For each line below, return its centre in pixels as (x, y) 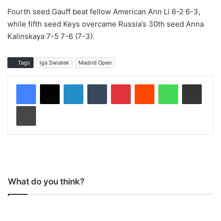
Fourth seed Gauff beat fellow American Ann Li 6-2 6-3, (104, 12)
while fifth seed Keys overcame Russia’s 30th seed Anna (106, 24)
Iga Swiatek (54, 63)
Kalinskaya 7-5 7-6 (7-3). (51, 37)
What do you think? (46, 182)
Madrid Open (95, 63)
